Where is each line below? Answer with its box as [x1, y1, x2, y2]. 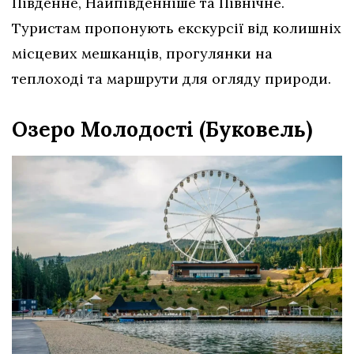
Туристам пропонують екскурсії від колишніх [12, 19, 341, 38]
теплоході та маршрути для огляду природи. [12, 70, 331, 88]
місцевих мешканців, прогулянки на [12, 44, 273, 63]
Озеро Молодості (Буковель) [12, 116, 312, 143]
